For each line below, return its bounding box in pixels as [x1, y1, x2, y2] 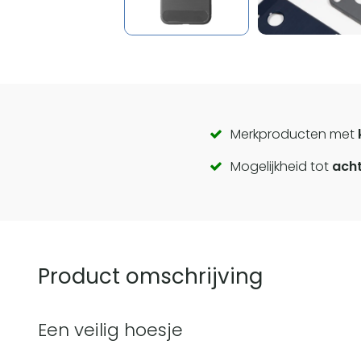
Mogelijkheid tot [230, 156, 333, 176]
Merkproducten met [230, 124, 359, 143]
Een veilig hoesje [38, 317, 183, 342]
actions [210, 192, 292, 224]
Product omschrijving [38, 261, 263, 291]
